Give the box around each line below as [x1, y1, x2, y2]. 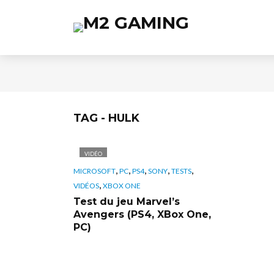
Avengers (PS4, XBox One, [73, 208, 211, 220]
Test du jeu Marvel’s [73, 195, 180, 207]
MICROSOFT [73, 166, 116, 176]
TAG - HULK [73, 111, 139, 125]
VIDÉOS [73, 180, 99, 190]
